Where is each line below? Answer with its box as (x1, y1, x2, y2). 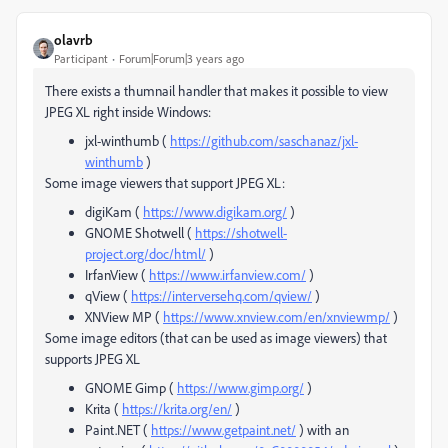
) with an (296, 421, 349, 438)
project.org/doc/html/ (85, 245, 206, 262)
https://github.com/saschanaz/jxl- (170, 132, 358, 149)
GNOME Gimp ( (85, 379, 177, 396)
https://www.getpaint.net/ (151, 421, 296, 438)
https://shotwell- (195, 224, 287, 241)
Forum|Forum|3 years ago (119, 51, 244, 66)
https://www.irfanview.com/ (149, 266, 306, 283)
